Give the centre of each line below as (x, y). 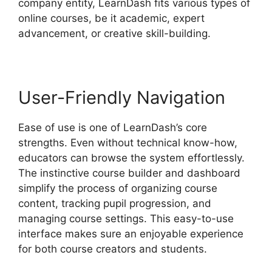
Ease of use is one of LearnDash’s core (113, 127)
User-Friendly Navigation (122, 97)
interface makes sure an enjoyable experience (131, 233)
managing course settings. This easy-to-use (126, 218)
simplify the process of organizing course (118, 188)
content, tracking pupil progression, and (115, 203)
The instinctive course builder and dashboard (129, 173)
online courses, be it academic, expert (111, 18)
